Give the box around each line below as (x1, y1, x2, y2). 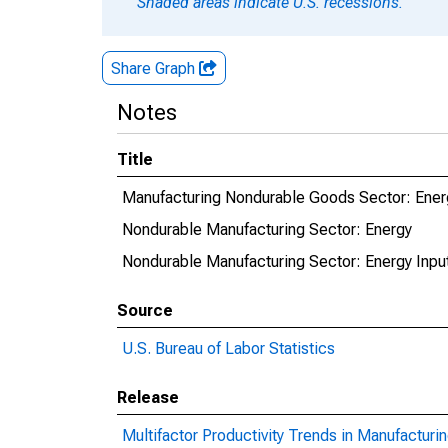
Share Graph (111, 59, 199, 78)
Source (117, 301, 173, 320)
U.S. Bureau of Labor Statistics (122, 339, 335, 358)
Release (117, 388, 179, 407)
